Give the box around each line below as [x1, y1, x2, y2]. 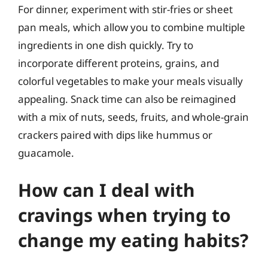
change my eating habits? [18, 227, 248, 252]
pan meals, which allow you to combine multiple [18, 20, 245, 34]
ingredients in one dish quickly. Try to [18, 38, 193, 52]
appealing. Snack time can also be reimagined [18, 92, 236, 106]
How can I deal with [18, 177, 195, 202]
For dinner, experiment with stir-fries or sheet [18, 2, 233, 16]
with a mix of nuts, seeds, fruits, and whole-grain [18, 110, 249, 124]
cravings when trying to [18, 202, 231, 227]
